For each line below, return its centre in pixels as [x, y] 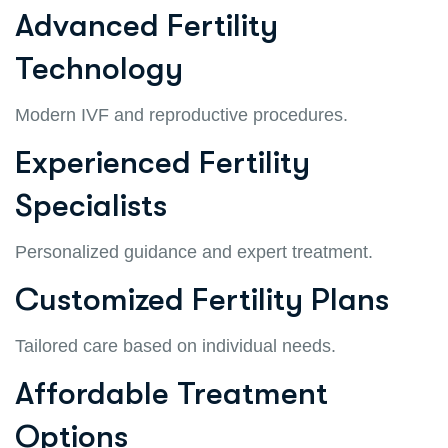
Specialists [91, 205]
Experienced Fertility [162, 162]
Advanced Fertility [146, 25]
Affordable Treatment [171, 393]
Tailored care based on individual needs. [175, 345]
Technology [99, 68]
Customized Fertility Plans [202, 299]
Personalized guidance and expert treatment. [194, 251]
